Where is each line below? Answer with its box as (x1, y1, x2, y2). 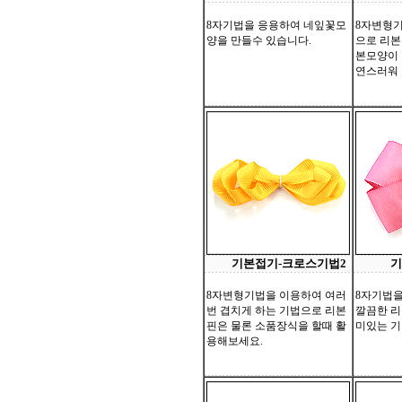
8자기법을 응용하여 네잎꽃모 (206, 19, 346, 31)
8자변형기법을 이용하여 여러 (206, 289, 346, 301)
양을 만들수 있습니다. (206, 34, 311, 47)
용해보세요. (206, 335, 263, 347)
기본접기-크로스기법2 (232, 257, 346, 270)
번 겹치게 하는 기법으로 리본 (206, 304, 346, 317)
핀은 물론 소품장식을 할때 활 (206, 319, 346, 332)
